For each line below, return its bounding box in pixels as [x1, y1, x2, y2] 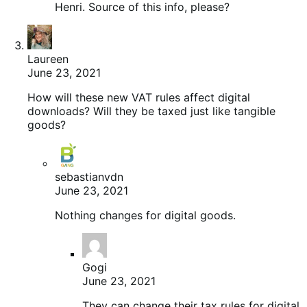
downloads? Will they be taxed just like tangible [27, 104, 275, 119]
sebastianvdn [55, 170, 123, 184]
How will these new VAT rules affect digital [27, 90, 250, 105]
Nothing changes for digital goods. [55, 208, 236, 223]
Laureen [27, 52, 69, 66]
